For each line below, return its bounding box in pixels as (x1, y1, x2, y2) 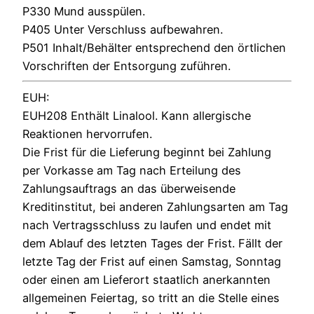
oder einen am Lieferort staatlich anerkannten (22, 272, 271, 287)
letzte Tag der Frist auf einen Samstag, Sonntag (22, 254, 281, 268)
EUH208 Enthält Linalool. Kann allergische (22, 108, 251, 123)
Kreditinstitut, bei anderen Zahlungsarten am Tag (22, 199, 288, 214)
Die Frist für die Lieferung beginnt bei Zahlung (22, 144, 271, 159)
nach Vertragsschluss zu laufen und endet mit (22, 217, 271, 232)
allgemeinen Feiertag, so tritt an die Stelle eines (22, 290, 280, 305)
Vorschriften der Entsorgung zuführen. (22, 59, 231, 74)
